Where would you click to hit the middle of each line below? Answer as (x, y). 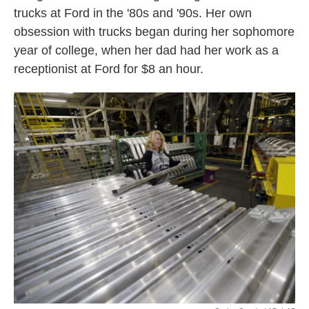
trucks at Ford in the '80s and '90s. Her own (133, 13)
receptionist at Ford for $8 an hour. (109, 69)
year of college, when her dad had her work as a (146, 51)
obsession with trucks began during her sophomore (154, 32)
